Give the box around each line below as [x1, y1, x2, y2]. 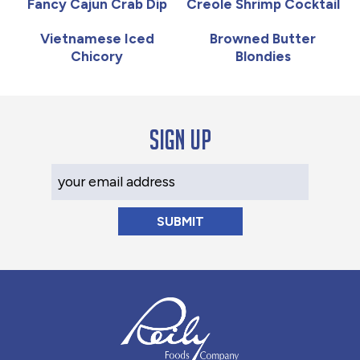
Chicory [71, 47, 124, 64]
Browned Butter [210, 30, 317, 47]
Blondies [235, 47, 291, 64]
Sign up [149, 125, 211, 156]
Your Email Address [51, 164, 166, 181]
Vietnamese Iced [39, 30, 154, 47]
